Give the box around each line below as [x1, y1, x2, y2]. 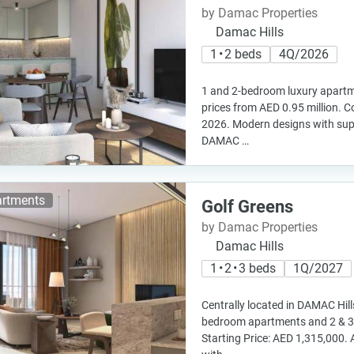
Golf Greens [201, 197, 293, 217]
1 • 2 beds [210, 47, 262, 62]
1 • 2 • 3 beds [210, 261, 276, 276]
